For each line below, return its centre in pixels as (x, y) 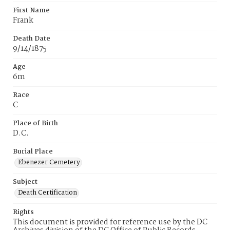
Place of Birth (35, 123)
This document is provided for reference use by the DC (110, 222)
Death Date (32, 39)
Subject (25, 182)
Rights (23, 212)
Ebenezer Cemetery (49, 162)
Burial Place (33, 152)
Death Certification (47, 193)
